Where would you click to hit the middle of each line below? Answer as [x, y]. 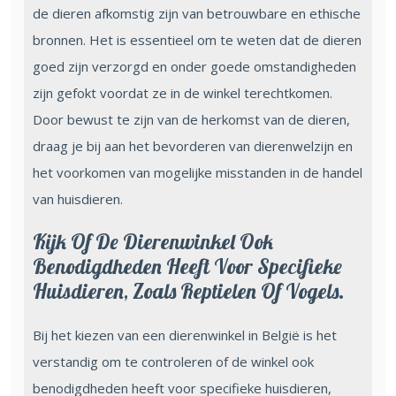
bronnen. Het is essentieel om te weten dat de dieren [197, 39]
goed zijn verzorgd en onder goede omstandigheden [194, 66]
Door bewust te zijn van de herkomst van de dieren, [191, 119]
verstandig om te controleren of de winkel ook [173, 361]
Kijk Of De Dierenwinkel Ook [153, 241]
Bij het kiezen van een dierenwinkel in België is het [185, 335]
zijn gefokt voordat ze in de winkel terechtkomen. [183, 92]
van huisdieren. [78, 198]
